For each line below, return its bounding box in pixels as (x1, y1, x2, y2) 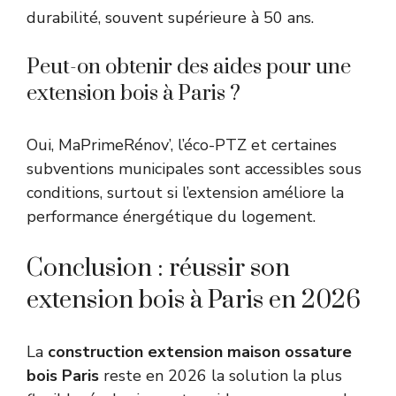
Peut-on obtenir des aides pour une (27, 54, 351, 81)
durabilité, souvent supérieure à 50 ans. (27, 7, 314, 29)
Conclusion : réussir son (27, 253, 290, 285)
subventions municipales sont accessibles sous (27, 158, 362, 180)
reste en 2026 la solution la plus (99, 365, 342, 387)
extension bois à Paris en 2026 (27, 285, 361, 316)
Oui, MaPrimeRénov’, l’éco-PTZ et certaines (27, 134, 337, 156)
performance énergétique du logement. (27, 206, 316, 228)
